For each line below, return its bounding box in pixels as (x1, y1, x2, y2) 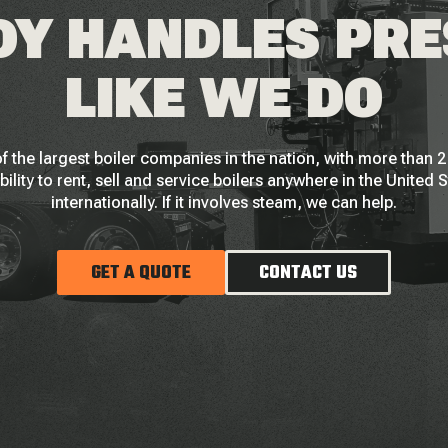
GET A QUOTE (91, 259, 191, 288)
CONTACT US (259, 259, 357, 288)
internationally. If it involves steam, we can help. (51, 193, 397, 212)
